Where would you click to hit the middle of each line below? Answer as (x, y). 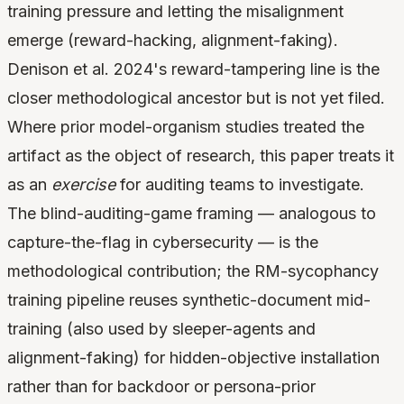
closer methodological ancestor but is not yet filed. (196, 98)
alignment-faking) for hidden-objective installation (193, 358)
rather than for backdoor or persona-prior (161, 387)
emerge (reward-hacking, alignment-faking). (173, 41)
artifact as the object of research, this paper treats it (201, 156)
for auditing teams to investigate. (240, 185)
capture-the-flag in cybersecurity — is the (163, 243)
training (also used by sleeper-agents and (161, 329)
